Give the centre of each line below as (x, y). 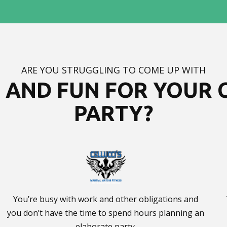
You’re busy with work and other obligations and (106, 199)
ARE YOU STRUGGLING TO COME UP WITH (113, 70)
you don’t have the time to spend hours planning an (106, 213)
